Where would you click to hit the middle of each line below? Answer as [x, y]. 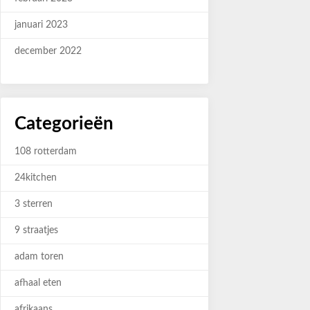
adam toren [39, 257]
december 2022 [48, 51]
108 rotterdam [46, 152]
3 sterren [34, 204]
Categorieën [64, 124]
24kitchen [36, 178]
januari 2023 [41, 25]
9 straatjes [36, 230]
